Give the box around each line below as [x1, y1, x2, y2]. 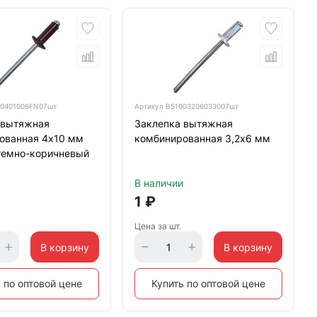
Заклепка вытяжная [134, 117, 233, 129]
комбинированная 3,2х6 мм [134, 132, 270, 144]
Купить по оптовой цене [151, 277, 265, 289]
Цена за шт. [134, 221, 181, 231]
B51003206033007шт [165, 102, 238, 110]
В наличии [134, 177, 183, 189]
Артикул [134, 102, 166, 110]
